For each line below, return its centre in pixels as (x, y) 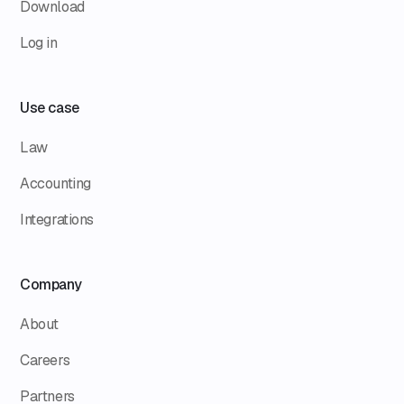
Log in (39, 42)
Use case (50, 107)
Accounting (55, 183)
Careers (45, 360)
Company (51, 284)
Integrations (57, 219)
